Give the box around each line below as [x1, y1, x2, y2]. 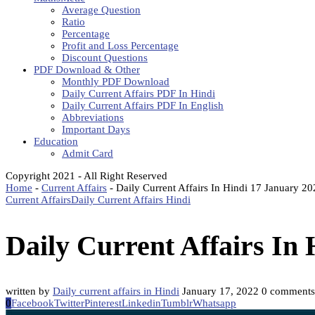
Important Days [62, 124, 130, 135]
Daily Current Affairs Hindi [71, 194, 191, 205]
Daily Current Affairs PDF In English [62, 100, 224, 111]
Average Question [62, 4, 141, 15]
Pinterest [84, 297, 122, 309]
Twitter [54, 297, 84, 309]
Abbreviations [62, 112, 124, 123]
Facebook [11, 297, 54, 309]
